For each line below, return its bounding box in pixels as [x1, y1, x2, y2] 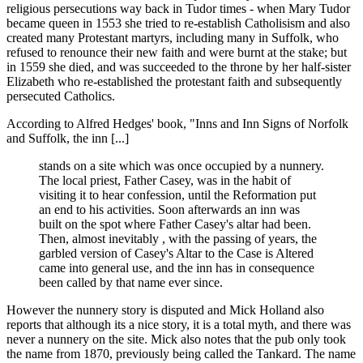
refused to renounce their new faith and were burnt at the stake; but [6, 45, 347, 59]
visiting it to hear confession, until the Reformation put [39, 187, 316, 202]
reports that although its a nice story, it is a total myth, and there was [6, 317, 351, 331]
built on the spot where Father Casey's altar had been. [39, 216, 311, 231]
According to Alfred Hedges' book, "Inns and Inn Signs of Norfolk [6, 116, 348, 130]
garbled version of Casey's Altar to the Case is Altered [39, 246, 314, 260]
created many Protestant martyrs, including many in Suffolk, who [6, 30, 339, 45]
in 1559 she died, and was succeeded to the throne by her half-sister [6, 59, 351, 74]
